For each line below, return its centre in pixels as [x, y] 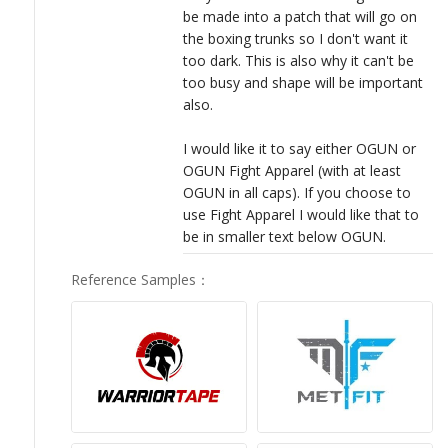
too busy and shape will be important [303, 82]
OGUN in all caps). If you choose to [297, 192]
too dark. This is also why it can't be [298, 60]
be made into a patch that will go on [300, 16]
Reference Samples [133, 279]
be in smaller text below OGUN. [284, 236]
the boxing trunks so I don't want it [295, 38]
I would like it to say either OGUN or [299, 148]
